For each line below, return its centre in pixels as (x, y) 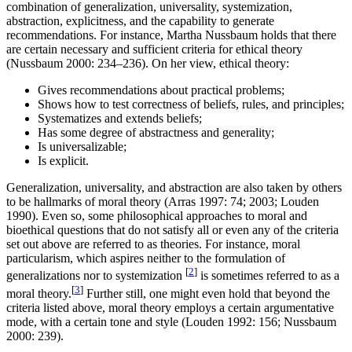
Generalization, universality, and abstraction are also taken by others (174, 188)
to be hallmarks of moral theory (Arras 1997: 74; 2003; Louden (163, 202)
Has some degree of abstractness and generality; (156, 133)
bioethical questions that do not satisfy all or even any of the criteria (172, 230)
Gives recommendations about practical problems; (161, 90)
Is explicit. (63, 161)
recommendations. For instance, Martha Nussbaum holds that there (171, 35)
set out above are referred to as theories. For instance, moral (153, 244)
